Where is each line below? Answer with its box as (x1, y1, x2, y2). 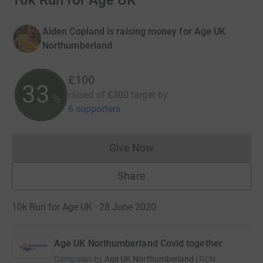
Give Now (109, 141, 154, 154)
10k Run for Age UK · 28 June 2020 (12, 201, 156, 213)
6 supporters (68, 103, 120, 114)
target (131, 89, 156, 100)
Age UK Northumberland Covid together (54, 238, 222, 249)
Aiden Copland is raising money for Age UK (42, 26, 226, 37)
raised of (68, 89, 105, 100)
